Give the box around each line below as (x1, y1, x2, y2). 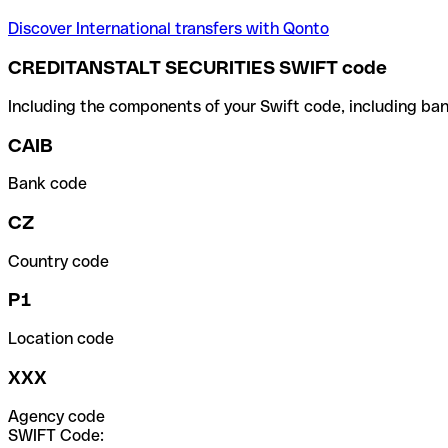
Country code (8, 251, 109, 271)
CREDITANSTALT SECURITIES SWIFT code (8, 57, 387, 79)
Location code (8, 329, 114, 349)
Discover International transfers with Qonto (8, 19, 329, 39)
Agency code (8, 406, 105, 426)
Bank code (8, 174, 87, 194)
